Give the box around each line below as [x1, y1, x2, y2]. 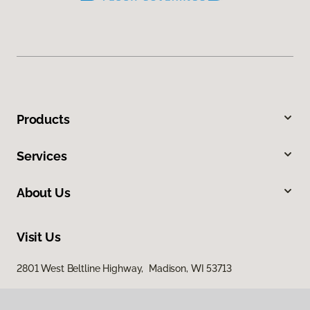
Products [17, 111, 70, 127]
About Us [17, 185, 71, 200]
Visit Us [17, 229, 61, 244]
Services [17, 148, 67, 163]
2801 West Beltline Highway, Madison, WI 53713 [17, 262, 232, 274]
